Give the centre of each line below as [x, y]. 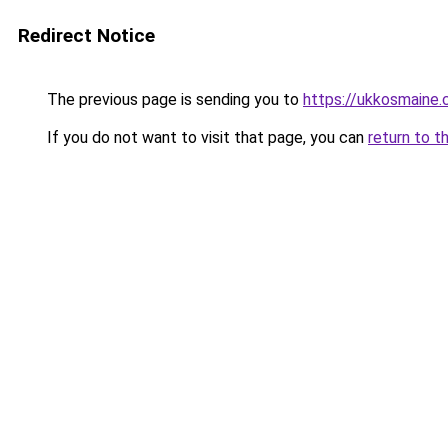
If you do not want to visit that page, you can [205, 137]
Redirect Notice [86, 35]
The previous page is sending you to [173, 99]
